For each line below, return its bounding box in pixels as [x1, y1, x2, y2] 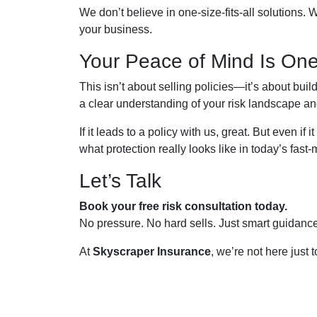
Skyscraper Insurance [93, 246, 211, 258]
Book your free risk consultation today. [79, 200, 287, 212]
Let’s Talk [79, 170, 161, 192]
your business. [79, 23, 152, 35]
